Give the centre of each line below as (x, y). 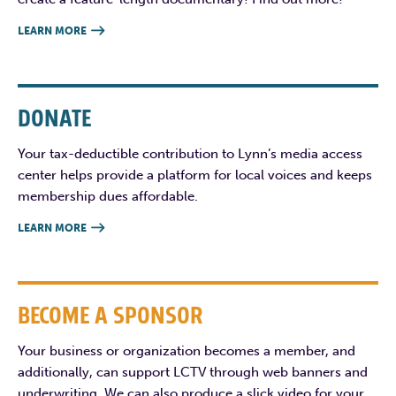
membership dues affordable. (108, 196)
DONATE (54, 119)
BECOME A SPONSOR (110, 316)
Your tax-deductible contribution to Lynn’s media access (190, 153)
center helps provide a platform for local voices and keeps (195, 175)
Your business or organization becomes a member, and (187, 350)
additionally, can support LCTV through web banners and (193, 372)
